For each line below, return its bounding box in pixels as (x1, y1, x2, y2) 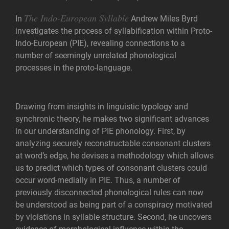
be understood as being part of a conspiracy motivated (15, 200, 212, 210)
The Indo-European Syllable (24, 12, 129, 24)
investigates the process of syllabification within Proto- (15, 26, 212, 36)
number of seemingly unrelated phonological (15, 51, 176, 60)
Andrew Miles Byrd (129, 14, 198, 24)
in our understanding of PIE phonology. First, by (15, 126, 186, 136)
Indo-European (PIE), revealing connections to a (15, 38, 185, 48)
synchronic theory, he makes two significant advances (15, 114, 209, 124)
